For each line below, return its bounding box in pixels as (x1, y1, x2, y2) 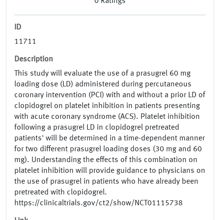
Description (14, 55, 53, 64)
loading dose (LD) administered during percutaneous (14, 81, 192, 89)
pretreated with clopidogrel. (14, 189, 107, 197)
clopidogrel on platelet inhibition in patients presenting (14, 102, 200, 110)
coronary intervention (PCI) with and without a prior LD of (14, 91, 205, 100)
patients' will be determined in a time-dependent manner (14, 135, 205, 143)
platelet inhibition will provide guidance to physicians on (14, 167, 205, 175)
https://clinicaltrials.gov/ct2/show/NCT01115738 (14, 199, 183, 208)
